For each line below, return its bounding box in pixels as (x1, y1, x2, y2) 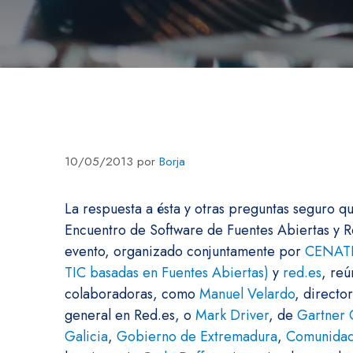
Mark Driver (195, 304, 269, 325)
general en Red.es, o (65, 304, 195, 325)
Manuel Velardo (199, 283, 295, 304)
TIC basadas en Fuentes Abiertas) (65, 262, 273, 283)
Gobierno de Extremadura (117, 325, 277, 347)
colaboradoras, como (65, 283, 199, 304)
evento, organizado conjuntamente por (65, 240, 305, 262)
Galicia (65, 325, 108, 347)
